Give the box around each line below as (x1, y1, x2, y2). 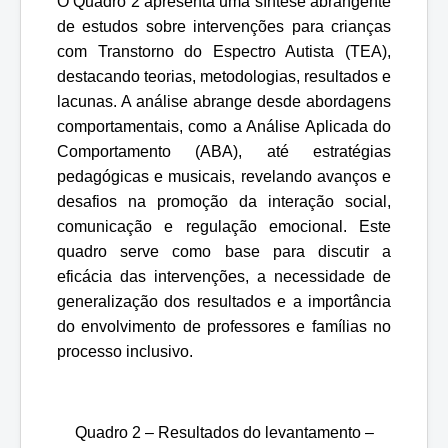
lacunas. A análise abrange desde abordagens (57, 92, 391, 110)
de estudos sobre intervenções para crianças (57, 17, 391, 35)
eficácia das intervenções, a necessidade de (57, 267, 391, 285)
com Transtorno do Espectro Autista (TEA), (57, 42, 391, 60)
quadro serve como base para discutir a (57, 242, 391, 260)
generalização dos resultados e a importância (57, 292, 391, 310)
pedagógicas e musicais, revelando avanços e (57, 167, 391, 185)
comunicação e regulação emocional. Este (57, 217, 391, 235)
